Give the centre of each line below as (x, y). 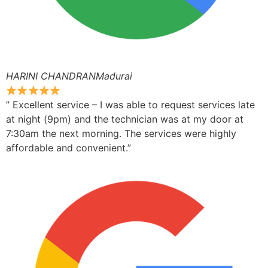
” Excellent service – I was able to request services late (130, 105)
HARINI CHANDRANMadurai (69, 76)
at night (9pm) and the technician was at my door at (125, 119)
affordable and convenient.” (68, 148)
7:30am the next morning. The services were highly (121, 134)
